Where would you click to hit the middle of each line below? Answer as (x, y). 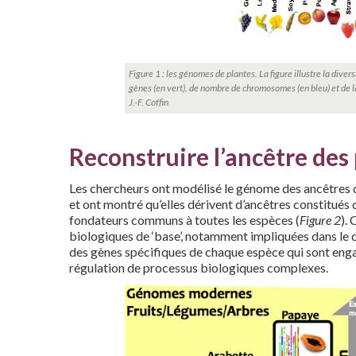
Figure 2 (320, 220)
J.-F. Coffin (149, 103)
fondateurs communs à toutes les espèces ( (184, 220)
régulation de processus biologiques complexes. (199, 268)
